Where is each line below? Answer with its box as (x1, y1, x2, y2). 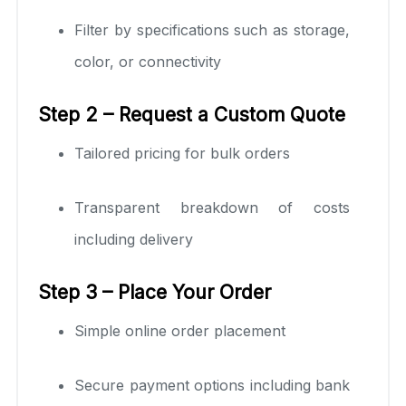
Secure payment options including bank (74, 375, 350, 394)
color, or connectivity (74, 52, 221, 71)
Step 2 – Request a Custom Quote (38, 102, 345, 126)
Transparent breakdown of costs (74, 198, 350, 217)
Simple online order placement (74, 321, 285, 340)
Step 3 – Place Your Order (38, 280, 271, 304)
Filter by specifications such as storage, (74, 20, 350, 39)
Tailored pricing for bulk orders (74, 143, 290, 162)
